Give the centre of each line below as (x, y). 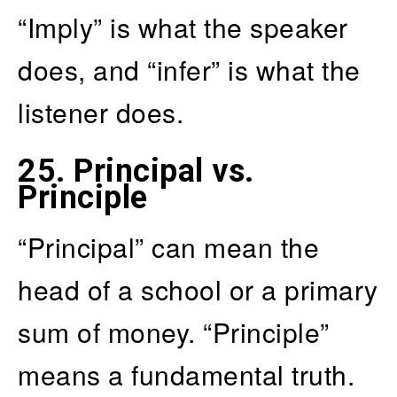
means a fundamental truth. (186, 374)
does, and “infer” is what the (189, 69)
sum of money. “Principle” (174, 331)
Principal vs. (164, 171)
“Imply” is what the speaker (183, 27)
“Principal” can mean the (168, 246)
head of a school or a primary (198, 289)
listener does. (101, 112)
